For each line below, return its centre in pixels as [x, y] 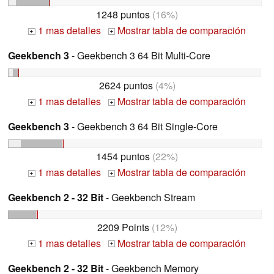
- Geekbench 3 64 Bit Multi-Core [140, 56]
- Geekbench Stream [149, 197]
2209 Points [123, 227]
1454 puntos [123, 156]
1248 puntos [123, 15]
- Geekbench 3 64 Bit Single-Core [143, 126]
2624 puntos [126, 85]
